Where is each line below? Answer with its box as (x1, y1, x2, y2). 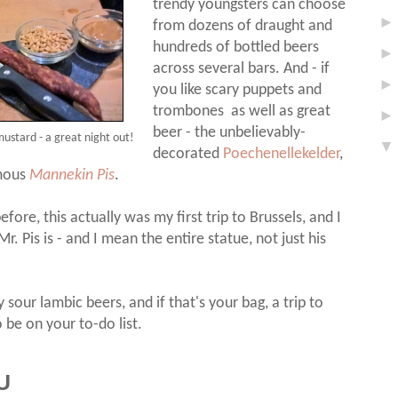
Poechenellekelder (223, 147, 340, 163)
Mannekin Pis (29, 168, 115, 184)
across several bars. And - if (153, 61, 330, 77)
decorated (153, 147, 224, 163)
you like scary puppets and (153, 83, 322, 99)
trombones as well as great (153, 104, 331, 120)
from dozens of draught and (153, 19, 333, 35)
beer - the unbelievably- (153, 125, 306, 141)
